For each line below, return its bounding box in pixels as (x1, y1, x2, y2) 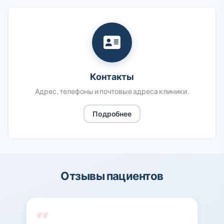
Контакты (90, 70, 134, 82)
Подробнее (92, 109, 131, 118)
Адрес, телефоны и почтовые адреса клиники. (35, 86, 189, 95)
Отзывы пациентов (60, 168, 163, 182)
